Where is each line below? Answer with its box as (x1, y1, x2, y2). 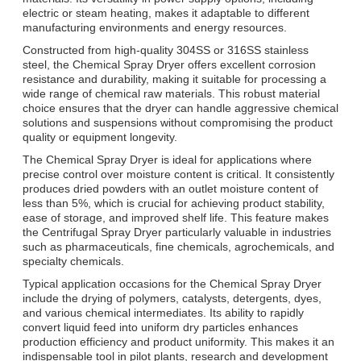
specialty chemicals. (23, 254, 124, 268)
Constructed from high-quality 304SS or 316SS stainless (23, 43, 309, 56)
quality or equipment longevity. (23, 130, 177, 143)
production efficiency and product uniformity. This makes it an (23, 334, 334, 348)
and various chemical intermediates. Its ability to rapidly (23, 305, 304, 319)
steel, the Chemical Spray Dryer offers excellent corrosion (23, 57, 316, 71)
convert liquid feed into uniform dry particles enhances (23, 320, 298, 334)
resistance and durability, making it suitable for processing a (23, 72, 326, 85)
